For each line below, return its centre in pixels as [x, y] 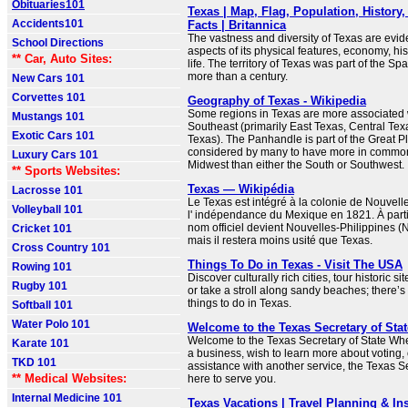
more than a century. [238, 76]
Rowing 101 [42, 267]
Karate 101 [41, 343]
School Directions [58, 43]
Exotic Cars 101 [53, 136]
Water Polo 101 [51, 324]
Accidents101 [48, 24]
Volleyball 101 [47, 209]
